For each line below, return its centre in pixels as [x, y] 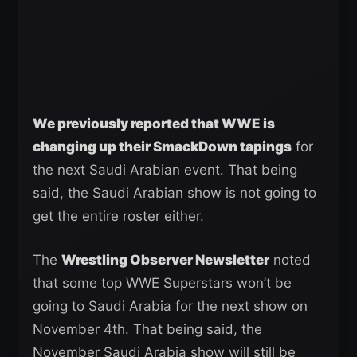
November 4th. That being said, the [147, 330]
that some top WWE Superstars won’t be [162, 283]
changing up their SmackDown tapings [162, 147]
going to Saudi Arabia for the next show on [170, 306]
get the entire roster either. [118, 216]
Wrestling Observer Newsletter [165, 260]
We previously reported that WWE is [154, 124]
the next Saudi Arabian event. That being [165, 170]
